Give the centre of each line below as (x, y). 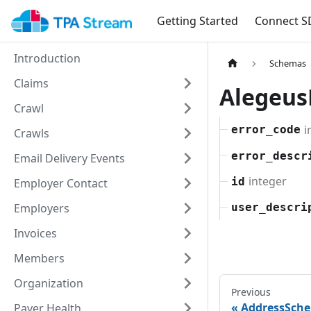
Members (39, 258)
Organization (49, 283)
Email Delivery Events (69, 158)
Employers (42, 208)
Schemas (288, 64)
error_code (266, 130)
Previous (251, 292)
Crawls (32, 133)
